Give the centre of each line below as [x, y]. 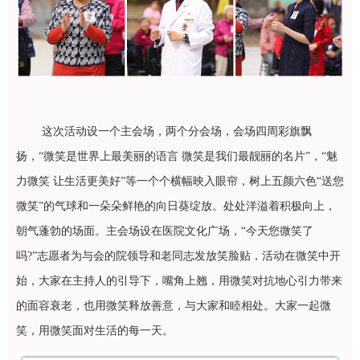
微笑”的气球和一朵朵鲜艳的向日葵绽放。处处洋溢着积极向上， [176, 207]
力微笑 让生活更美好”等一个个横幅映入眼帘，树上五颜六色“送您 [180, 182]
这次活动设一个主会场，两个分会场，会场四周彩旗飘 [177, 132]
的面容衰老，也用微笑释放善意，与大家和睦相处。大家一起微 [174, 306]
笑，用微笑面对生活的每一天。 [95, 331]
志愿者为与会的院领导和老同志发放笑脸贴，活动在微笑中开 [189, 256]
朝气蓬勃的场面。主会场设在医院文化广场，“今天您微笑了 [165, 231]
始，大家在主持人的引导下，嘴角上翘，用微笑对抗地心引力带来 [179, 281]
